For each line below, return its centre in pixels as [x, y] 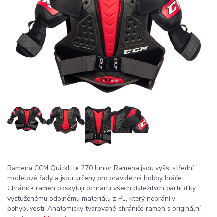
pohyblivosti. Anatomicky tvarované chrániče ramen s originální [104, 209]
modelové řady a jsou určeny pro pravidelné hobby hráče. [95, 178]
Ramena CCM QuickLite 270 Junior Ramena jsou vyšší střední [101, 168]
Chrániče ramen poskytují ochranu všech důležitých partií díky [101, 188]
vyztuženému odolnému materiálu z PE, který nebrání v [91, 199]
